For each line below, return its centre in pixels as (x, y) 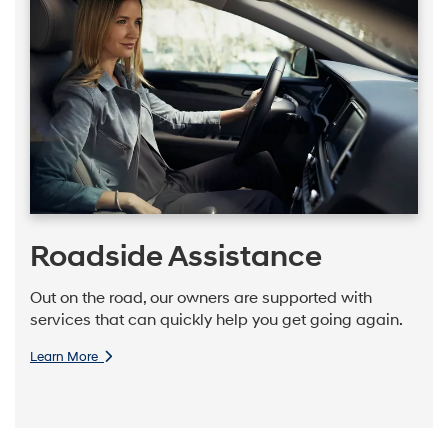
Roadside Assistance (176, 256)
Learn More (67, 356)
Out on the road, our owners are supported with (201, 299)
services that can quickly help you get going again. (216, 321)
